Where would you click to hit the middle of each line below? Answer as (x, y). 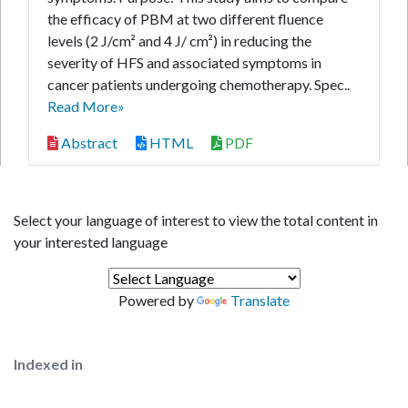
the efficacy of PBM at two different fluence (185, 19)
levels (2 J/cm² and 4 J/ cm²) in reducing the (179, 41)
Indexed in (48, 364)
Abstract (88, 143)
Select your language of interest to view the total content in (196, 220)
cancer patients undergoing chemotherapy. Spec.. (199, 84)
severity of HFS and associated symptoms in (184, 62)
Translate (260, 300)
